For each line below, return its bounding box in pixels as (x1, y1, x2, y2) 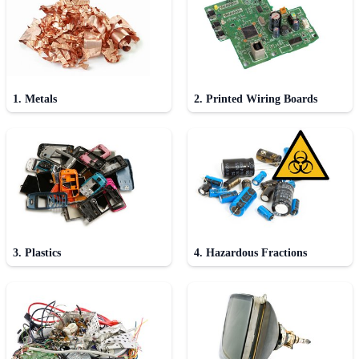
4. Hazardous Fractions (194, 247, 307, 260)
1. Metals (13, 93, 57, 106)
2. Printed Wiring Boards (194, 93, 317, 106)
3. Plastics (13, 247, 61, 260)
